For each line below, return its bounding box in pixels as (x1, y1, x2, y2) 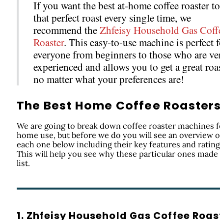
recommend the (33, 23, 100, 37)
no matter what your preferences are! (33, 72, 184, 86)
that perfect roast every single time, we (33, 11, 191, 25)
